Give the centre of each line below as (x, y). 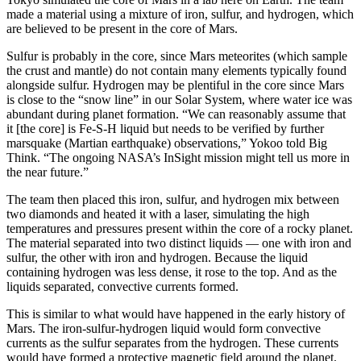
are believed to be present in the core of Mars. (122, 29)
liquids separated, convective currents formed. (122, 287)
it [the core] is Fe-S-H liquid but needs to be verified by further (165, 129)
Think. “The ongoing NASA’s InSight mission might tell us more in (178, 158)
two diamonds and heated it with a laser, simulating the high (158, 214)
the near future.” (48, 172)
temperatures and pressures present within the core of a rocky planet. (180, 229)
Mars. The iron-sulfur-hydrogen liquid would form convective (164, 329)
